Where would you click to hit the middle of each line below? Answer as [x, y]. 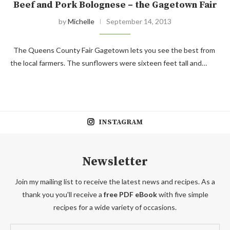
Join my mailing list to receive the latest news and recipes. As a [115, 182]
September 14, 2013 [139, 22]
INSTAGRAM [121, 122]
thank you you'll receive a [63, 195]
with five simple [183, 195]
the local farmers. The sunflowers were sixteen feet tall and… [109, 63]
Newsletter [115, 162]
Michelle [81, 22]
